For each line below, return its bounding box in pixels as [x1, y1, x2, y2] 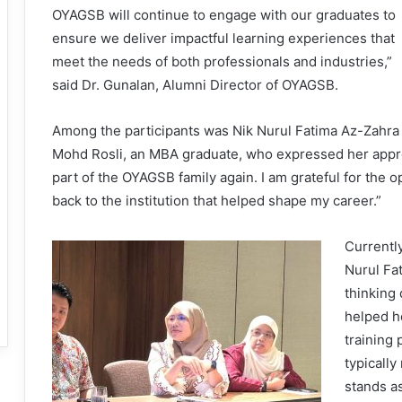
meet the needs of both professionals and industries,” [52, 53, 392, 71]
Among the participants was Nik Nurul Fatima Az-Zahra [52, 122, 399, 140]
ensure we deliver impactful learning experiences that [52, 30, 395, 48]
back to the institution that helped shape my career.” [52, 192, 381, 210]
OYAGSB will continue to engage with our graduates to [52, 6, 396, 24]
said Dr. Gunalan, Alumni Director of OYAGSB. [52, 76, 338, 94]
